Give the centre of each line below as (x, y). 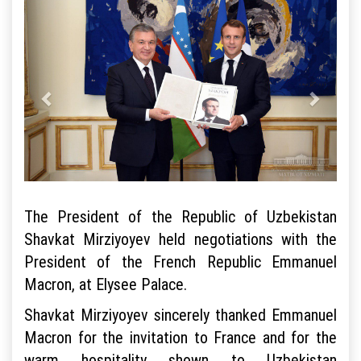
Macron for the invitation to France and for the (180, 338)
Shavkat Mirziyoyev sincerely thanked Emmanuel (180, 315)
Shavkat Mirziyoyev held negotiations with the (180, 239)
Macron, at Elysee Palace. (106, 284)
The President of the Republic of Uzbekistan (180, 217)
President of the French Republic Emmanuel (180, 262)
